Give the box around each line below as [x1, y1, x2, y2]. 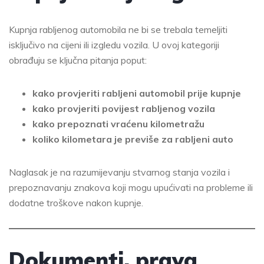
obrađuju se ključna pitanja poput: [9, 54, 147, 67]
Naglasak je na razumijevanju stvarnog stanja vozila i [9, 166, 230, 179]
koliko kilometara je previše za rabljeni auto [32, 133, 233, 146]
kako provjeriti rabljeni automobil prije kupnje [32, 87, 241, 100]
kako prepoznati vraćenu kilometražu [32, 118, 204, 130]
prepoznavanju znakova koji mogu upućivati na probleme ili [9, 181, 253, 194]
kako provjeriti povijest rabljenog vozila [32, 103, 215, 115]
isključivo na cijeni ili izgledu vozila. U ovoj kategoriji [9, 39, 219, 51]
